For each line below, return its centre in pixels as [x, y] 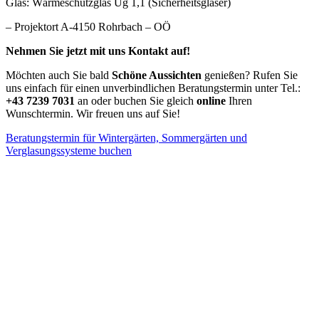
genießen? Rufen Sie [250, 75]
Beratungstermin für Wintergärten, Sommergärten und [126, 137]
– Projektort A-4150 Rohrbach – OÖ [88, 26]
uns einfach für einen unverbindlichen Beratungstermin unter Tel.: [153, 88]
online [211, 100]
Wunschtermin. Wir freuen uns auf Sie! [93, 113]
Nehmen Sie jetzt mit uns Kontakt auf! [98, 51]
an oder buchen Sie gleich [136, 100]
